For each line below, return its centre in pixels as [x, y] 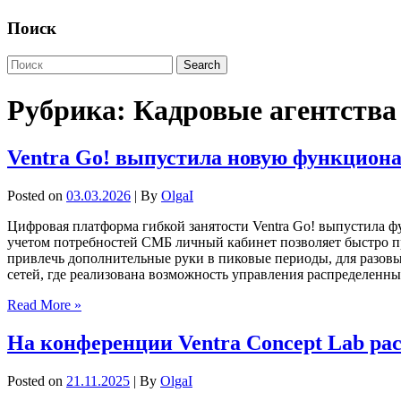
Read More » [44, 304]
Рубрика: [70, 110]
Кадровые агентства [265, 110]
